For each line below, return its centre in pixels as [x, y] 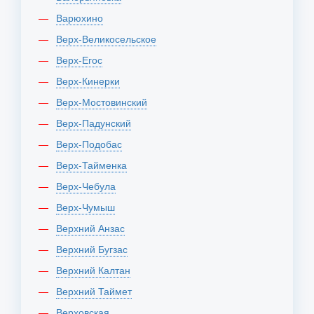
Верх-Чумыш [89, 207]
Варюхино [83, 18]
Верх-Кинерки [91, 81]
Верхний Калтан [96, 270]
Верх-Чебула [89, 186]
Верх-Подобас [92, 144]
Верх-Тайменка [95, 165]
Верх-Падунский [97, 123]
